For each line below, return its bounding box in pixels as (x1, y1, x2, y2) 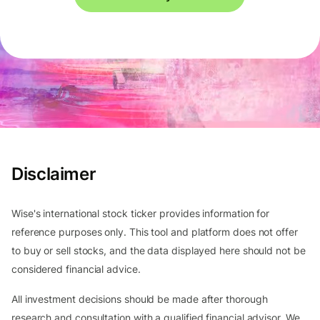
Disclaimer (11, 164, 96, 185)
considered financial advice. (11, 263, 141, 276)
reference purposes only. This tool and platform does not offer (11, 226, 298, 239)
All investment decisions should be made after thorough (11, 293, 268, 306)
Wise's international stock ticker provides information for (11, 207, 270, 220)
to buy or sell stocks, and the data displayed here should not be (11, 244, 306, 257)
